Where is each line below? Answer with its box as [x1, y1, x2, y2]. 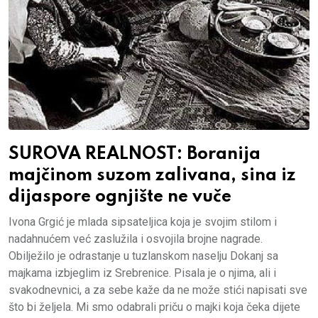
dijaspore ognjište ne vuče [9, 188, 231, 207]
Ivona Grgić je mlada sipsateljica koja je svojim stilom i [9, 215, 277, 229]
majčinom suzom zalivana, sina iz [9, 167, 296, 185]
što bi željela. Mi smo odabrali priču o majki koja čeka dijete [9, 300, 300, 314]
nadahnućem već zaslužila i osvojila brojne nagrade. [9, 232, 263, 246]
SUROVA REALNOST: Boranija [9, 146, 261, 164]
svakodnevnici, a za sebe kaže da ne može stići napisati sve [9, 283, 307, 297]
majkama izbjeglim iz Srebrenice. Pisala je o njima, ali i [9, 266, 276, 280]
